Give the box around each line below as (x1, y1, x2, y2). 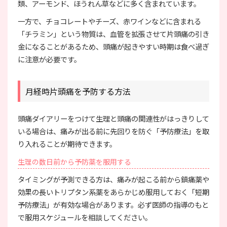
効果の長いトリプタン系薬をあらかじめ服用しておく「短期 (18, 186, 209, 198)
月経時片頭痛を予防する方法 (25, 85, 131, 98)
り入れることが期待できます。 (18, 138, 117, 149)
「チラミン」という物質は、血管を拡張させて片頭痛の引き (18, 28, 209, 40)
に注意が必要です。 (18, 54, 81, 65)
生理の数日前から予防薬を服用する (18, 157, 131, 167)
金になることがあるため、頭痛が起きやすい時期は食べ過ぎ (18, 41, 209, 52)
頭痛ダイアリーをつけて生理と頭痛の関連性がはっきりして (18, 113, 209, 124)
